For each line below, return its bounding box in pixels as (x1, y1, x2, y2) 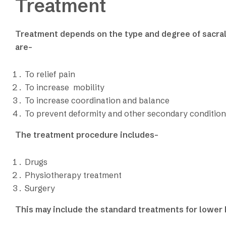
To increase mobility (25, 82, 105, 92)
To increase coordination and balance (25, 95, 170, 105)
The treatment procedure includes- (15, 129, 158, 140)
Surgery (25, 183, 55, 193)
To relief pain (25, 69, 76, 79)
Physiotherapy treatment (25, 169, 122, 180)
